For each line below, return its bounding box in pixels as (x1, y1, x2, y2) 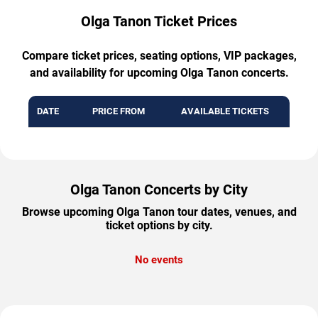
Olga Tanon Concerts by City (70, 180, 248, 198)
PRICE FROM (92, 105, 145, 116)
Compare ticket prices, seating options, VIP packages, (21, 48, 297, 62)
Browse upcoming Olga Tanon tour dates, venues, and (21, 204, 297, 219)
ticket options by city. (105, 218, 213, 232)
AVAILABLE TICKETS (181, 105, 269, 116)
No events (135, 253, 183, 266)
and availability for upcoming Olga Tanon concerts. (29, 65, 289, 79)
